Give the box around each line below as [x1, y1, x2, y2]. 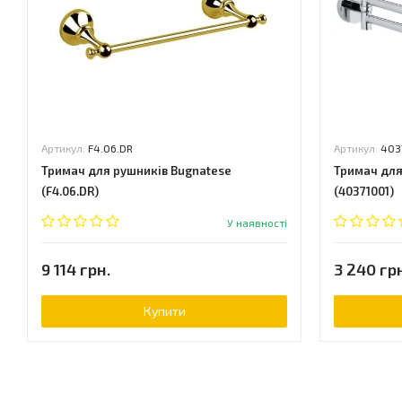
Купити [143, 303, 186, 319]
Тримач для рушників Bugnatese [41, 163, 232, 178]
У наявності [227, 216, 287, 229]
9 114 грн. [41, 259, 110, 279]
